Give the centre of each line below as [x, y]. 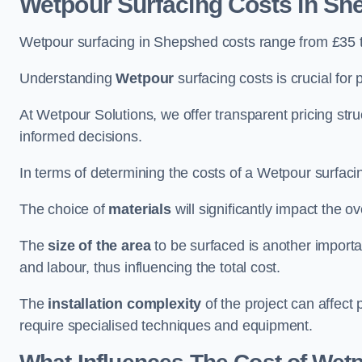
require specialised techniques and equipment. [166, 326]
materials [140, 210]
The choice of [64, 210]
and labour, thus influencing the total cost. [150, 268]
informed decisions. [81, 137]
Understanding [68, 79]
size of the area [99, 246]
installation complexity [125, 304]
